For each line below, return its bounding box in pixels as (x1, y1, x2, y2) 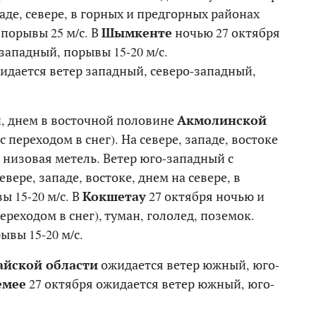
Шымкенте (102, 23, 172, 41)
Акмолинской (177, 111, 267, 128)
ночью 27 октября (172, 23, 280, 41)
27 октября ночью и (146, 187, 265, 205)
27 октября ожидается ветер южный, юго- (26, 274, 274, 292)
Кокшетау (83, 187, 146, 205)
